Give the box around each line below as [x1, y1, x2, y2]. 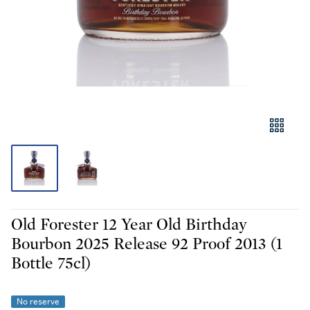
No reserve [17, 296, 60, 307]
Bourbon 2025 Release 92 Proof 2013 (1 [11, 236, 282, 253]
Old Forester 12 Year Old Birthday [11, 217, 247, 233]
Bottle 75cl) [11, 255, 91, 272]
